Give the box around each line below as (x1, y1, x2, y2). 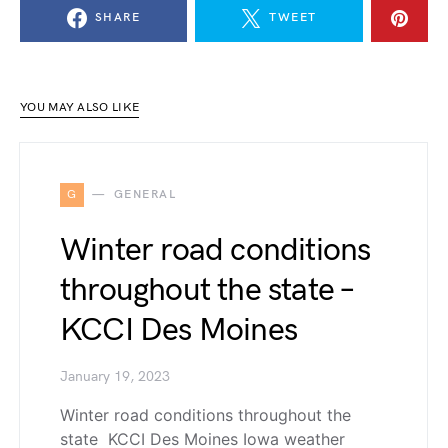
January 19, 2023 (60, 369, 170, 385)
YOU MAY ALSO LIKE (20, 100, 140, 115)
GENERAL (113, 187, 176, 202)
